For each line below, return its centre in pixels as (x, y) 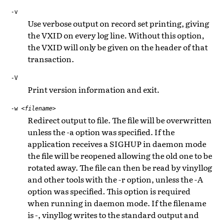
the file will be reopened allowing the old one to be (120, 155)
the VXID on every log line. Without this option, (116, 35)
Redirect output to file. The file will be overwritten (120, 120)
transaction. (51, 58)
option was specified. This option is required (109, 191)
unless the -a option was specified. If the (101, 131)
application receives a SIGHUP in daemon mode (117, 143)
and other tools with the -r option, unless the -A (115, 179)
